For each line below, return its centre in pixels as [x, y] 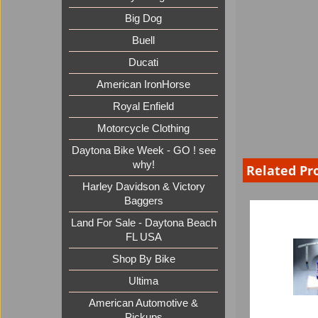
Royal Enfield [143, 107]
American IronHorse [143, 85]
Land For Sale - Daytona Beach [143, 223]
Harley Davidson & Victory [143, 187]
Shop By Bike [143, 259]
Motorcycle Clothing [143, 129]
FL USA [143, 237]
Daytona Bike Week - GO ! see [143, 151]
